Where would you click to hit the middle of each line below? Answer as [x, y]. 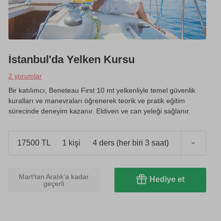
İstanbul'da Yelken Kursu [71, 59]
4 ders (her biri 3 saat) [131, 143]
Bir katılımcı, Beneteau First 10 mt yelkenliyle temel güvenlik [102, 90]
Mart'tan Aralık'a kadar [54, 176]
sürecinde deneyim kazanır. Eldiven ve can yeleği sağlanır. [99, 111]
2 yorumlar [25, 76]
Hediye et [167, 179]
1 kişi [71, 143]
